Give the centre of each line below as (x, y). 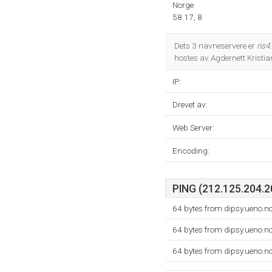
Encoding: (191, 151)
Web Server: (193, 127)
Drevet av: (190, 104)
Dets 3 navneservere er (216, 46)
